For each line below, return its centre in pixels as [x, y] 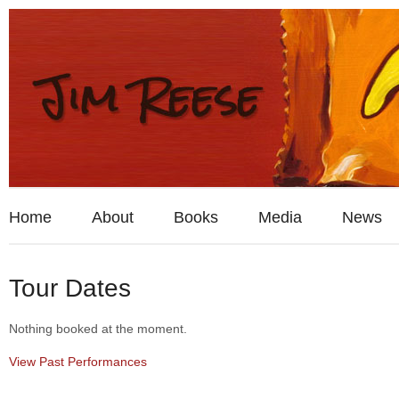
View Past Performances [78, 362]
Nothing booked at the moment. [98, 329]
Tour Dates [70, 288]
